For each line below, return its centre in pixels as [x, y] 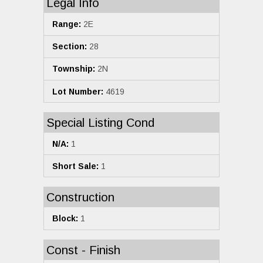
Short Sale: [75, 166]
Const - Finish [83, 250]
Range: [67, 24]
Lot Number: [78, 91]
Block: [65, 219]
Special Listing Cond [100, 123]
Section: [70, 47]
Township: [74, 69]
